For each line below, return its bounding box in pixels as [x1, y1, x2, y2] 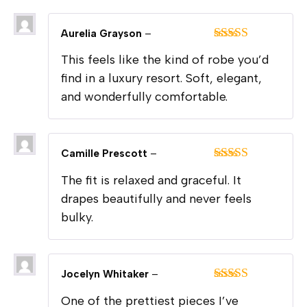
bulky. [61, 210, 93, 225]
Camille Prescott [61, 147, 150, 160]
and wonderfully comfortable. [61, 89, 228, 105]
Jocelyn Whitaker [61, 268, 151, 281]
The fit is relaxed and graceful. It [61, 173, 241, 188]
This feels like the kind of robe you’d [61, 52, 269, 68]
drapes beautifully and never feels [61, 191, 251, 207]
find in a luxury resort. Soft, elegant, [61, 71, 262, 86]
